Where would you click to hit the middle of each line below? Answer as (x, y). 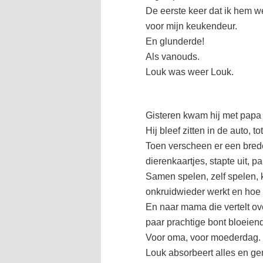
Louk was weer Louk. (190, 72)
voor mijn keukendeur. (191, 26)
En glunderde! (175, 41)
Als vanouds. (173, 56)
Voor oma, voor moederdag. (203, 238)
